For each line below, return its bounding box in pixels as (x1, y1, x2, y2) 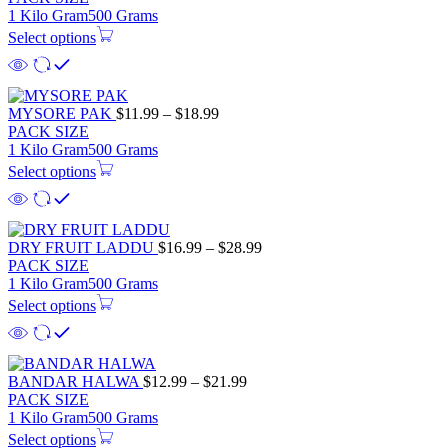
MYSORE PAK (8, 104, 116, 122)
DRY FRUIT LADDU (8, 238, 158, 256)
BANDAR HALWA (8, 372, 143, 390)
